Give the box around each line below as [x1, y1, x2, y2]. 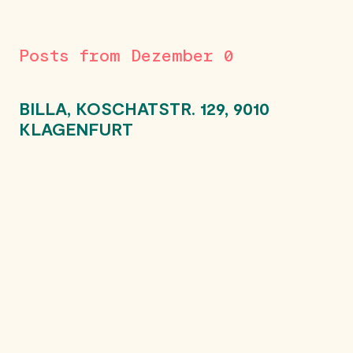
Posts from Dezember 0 [19, 44, 234, 65]
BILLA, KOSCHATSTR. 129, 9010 [19, 98, 269, 118]
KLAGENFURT [19, 118, 133, 139]
